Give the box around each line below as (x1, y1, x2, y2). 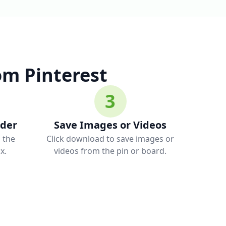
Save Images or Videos (54, 118, 167, 132)
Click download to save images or (46, 133, 175, 144)
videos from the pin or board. (54, 145, 167, 156)
